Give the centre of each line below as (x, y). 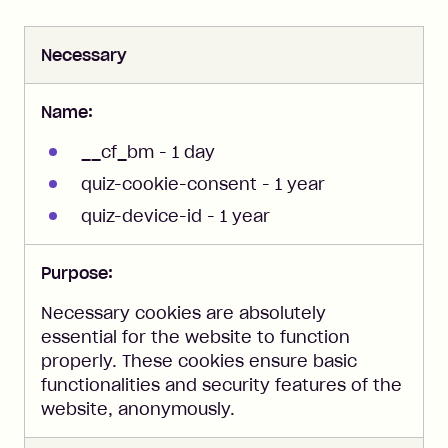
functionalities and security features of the (221, 385)
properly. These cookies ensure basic (199, 361)
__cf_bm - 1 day (148, 152)
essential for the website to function (195, 337)
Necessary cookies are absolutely (183, 313)
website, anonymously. (138, 409)
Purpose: (77, 273)
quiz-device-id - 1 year (175, 216)
